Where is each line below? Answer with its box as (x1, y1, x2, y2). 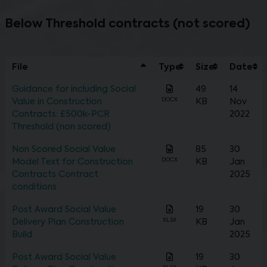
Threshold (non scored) (12, 123, 111, 132)
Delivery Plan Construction (12, 218, 124, 227)
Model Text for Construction (12, 158, 133, 167)
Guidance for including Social (12, 85, 136, 94)
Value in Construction (12, 98, 102, 107)
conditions (12, 183, 57, 192)
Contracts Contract (12, 170, 98, 179)
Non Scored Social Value (12, 145, 116, 154)
